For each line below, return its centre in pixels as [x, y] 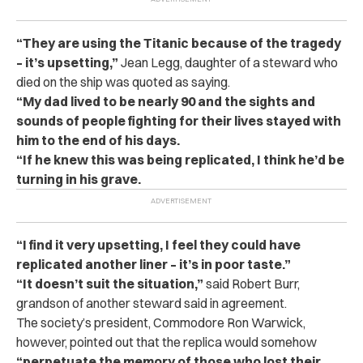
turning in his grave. [79, 179]
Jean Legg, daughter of [184, 63]
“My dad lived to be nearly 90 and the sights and [166, 102]
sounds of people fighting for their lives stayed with [179, 121]
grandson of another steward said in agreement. [152, 303]
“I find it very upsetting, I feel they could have [158, 245]
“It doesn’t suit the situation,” [111, 284]
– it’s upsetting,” [67, 63]
